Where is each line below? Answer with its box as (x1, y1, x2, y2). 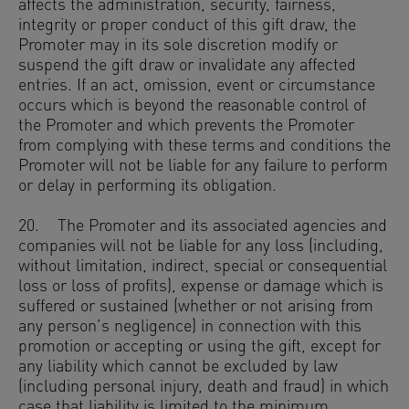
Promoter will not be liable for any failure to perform (18, 158, 388, 175)
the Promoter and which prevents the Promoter (18, 118, 354, 135)
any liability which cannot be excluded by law (18, 359, 338, 376)
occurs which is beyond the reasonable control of (18, 98, 366, 115)
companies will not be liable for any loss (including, (18, 238, 383, 256)
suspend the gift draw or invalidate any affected (18, 58, 356, 75)
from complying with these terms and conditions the (18, 138, 391, 155)
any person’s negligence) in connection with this (18, 319, 362, 336)
